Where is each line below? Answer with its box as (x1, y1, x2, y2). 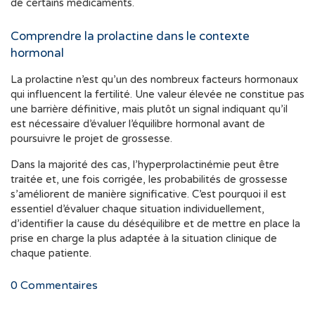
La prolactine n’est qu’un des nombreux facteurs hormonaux (11, 73, 298, 86)
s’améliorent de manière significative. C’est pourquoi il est (11, 188, 286, 201)
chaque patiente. (11, 247, 91, 260)
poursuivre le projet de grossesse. (11, 132, 172, 146)
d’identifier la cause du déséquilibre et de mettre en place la (11, 217, 300, 231)
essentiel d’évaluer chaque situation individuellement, (11, 202, 264, 216)
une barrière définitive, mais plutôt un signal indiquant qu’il (11, 103, 288, 116)
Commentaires (18, 278, 98, 293)
